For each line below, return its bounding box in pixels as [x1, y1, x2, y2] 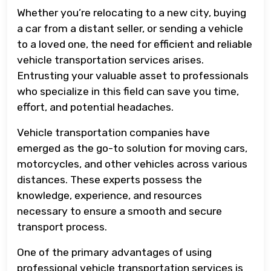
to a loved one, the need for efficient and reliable [17, 38, 252, 50]
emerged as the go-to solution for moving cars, [17, 142, 247, 154]
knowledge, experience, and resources [17, 189, 202, 201]
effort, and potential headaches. [17, 100, 174, 113]
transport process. [17, 220, 107, 233]
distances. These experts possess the [17, 173, 202, 186]
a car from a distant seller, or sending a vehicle [17, 22, 243, 34]
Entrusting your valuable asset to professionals [17, 69, 249, 82]
